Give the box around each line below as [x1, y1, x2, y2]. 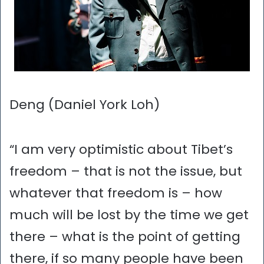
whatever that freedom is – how [9, 183, 222, 202]
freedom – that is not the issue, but [9, 161, 242, 180]
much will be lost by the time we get [9, 205, 249, 224]
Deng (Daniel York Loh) [9, 95, 160, 114]
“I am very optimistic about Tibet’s [9, 140, 233, 159]
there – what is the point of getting [9, 227, 240, 246]
